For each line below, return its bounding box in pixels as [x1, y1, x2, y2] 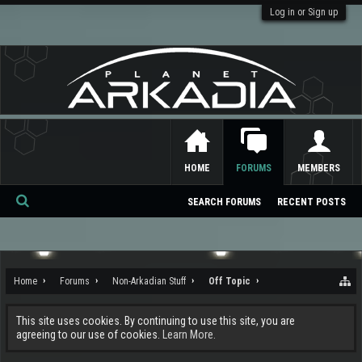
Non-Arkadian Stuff [112, 276, 186, 287]
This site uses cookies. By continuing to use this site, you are [16, 314, 295, 327]
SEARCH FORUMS [187, 196, 261, 208]
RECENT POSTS [277, 196, 346, 208]
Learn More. [162, 328, 216, 341]
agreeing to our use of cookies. [16, 328, 162, 341]
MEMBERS [297, 162, 340, 174]
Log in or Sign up [270, 6, 338, 18]
